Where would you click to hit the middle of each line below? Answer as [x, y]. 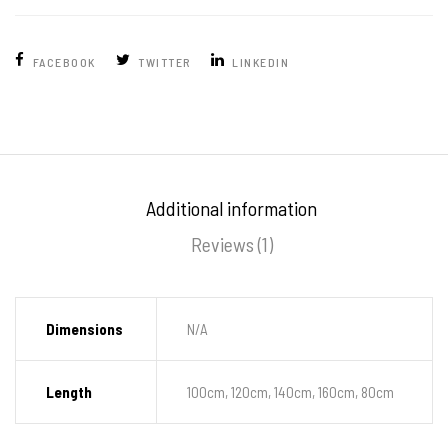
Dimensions [84, 328]
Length [69, 391]
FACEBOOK [64, 61]
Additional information [231, 207]
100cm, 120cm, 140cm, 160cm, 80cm [290, 391]
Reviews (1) [231, 243]
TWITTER [164, 61]
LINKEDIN [260, 61]
